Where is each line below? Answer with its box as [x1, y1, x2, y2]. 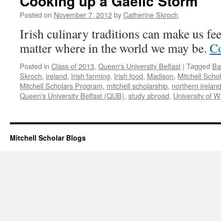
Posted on [20, 9, 52, 20]
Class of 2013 [51, 61, 94, 71]
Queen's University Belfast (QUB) [20, 90, 124, 101]
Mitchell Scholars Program [20, 80, 103, 91]
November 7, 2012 [54, 9, 112, 20]
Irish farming [71, 71, 110, 81]
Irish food [114, 71, 143, 81]
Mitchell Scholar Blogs [10, 133, 86, 143]
